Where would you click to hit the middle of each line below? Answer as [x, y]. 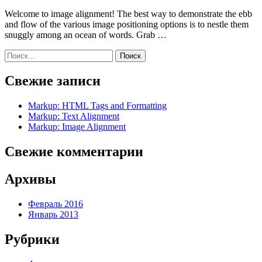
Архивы [30, 179]
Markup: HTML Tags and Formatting [97, 106]
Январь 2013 [53, 215]
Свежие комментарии [74, 152]
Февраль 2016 [56, 204]
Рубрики [32, 239]
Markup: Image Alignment [77, 127]
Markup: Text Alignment [74, 116]
